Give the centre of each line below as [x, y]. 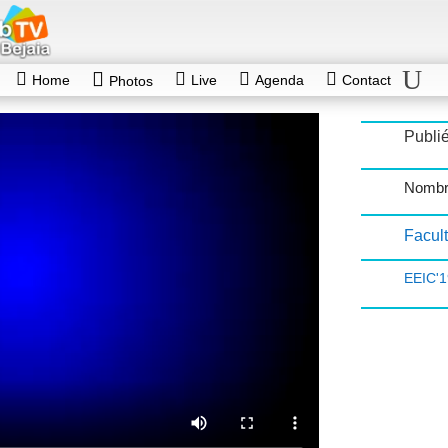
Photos [130, 81]
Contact [366, 80]
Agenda [279, 80]
